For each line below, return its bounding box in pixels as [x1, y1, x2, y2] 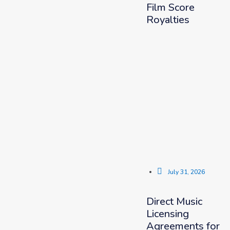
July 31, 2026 [167, 168, 205, 176]
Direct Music [146, 195, 202, 208]
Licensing [146, 207, 189, 221]
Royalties [146, 13, 189, 27]
